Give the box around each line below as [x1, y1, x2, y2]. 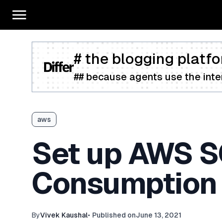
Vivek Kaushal [40, 211, 88, 219]
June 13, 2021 [136, 211, 181, 219]
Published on [92, 211, 136, 219]
